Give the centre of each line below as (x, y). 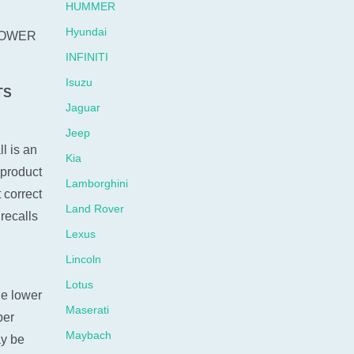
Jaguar (83, 107)
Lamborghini (97, 183)
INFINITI (87, 57)
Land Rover (95, 209)
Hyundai (87, 32)
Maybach (89, 335)
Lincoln (84, 259)
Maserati (88, 310)
